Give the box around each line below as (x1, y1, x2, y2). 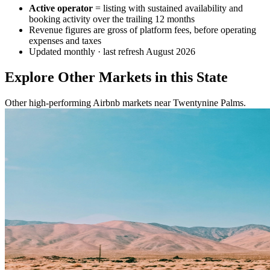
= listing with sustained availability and (93, 2, 243, 13)
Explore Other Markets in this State (5, 69, 228, 85)
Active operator (29, 2, 93, 13)
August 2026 (146, 46, 195, 57)
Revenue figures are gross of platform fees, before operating (29, 24, 256, 35)
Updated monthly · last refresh (29, 46, 146, 57)
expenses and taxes (29, 35, 101, 46)
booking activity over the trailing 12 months (29, 13, 195, 24)
